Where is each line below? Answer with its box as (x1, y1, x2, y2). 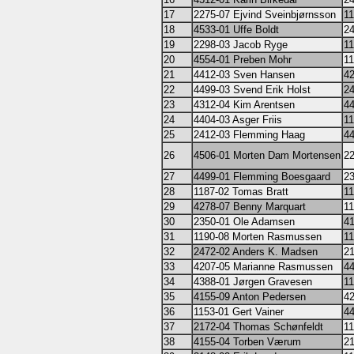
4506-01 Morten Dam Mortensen (193, 149, 341, 161)
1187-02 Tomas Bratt (193, 186, 288, 198)
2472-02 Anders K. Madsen (193, 246, 318, 258)
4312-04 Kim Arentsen (193, 99, 295, 111)
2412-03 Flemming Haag (193, 129, 305, 141)
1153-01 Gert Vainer (193, 306, 284, 318)
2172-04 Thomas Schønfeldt (193, 321, 323, 333)
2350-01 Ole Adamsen (193, 216, 295, 228)
